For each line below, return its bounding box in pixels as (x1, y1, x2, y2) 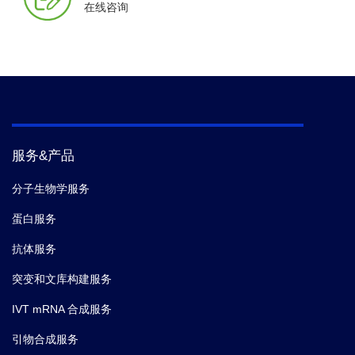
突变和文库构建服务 (12, 273, 112, 286)
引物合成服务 (12, 333, 78, 346)
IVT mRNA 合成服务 (12, 303, 112, 316)
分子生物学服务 (12, 182, 90, 196)
